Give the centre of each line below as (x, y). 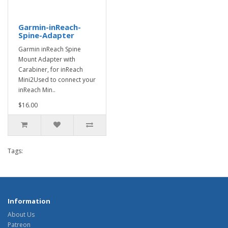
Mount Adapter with (47, 59)
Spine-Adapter (46, 35)
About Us (21, 215)
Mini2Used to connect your (57, 80)
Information (29, 201)
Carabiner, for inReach (51, 69)
